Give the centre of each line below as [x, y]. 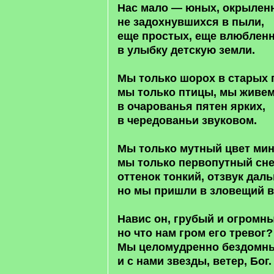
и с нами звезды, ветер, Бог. [194, 261]
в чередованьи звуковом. [187, 120]
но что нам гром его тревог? [195, 233]
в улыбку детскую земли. [186, 50]
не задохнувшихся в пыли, [191, 22]
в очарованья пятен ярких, [191, 106]
